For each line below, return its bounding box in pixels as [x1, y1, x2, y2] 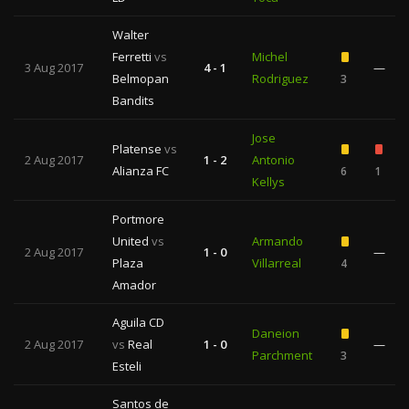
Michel [252, 48, 288, 65]
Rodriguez [252, 70, 309, 87]
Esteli [112, 358, 142, 374]
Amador [112, 277, 156, 293]
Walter [112, 26, 149, 43]
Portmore [112, 211, 164, 227]
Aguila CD [112, 314, 164, 330]
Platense [112, 141, 164, 157]
